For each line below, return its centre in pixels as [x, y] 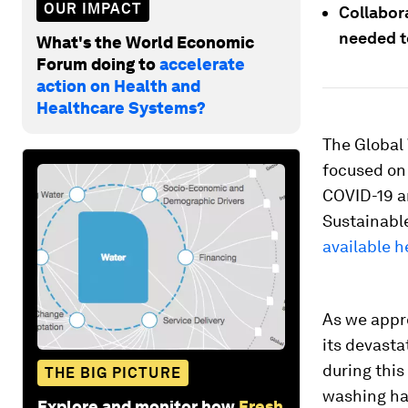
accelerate [202, 64]
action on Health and [118, 86]
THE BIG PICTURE [113, 372]
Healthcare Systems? [121, 107]
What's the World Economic [145, 42]
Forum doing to [98, 64]
